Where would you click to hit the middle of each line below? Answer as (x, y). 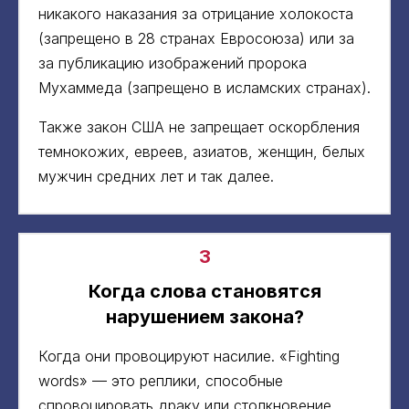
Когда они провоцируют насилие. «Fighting (189, 356)
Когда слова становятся (204, 291)
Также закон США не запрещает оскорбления (199, 126)
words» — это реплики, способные (161, 380)
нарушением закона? (204, 316)
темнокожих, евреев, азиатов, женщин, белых (202, 151)
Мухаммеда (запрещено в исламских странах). (204, 87)
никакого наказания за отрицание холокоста (196, 13)
